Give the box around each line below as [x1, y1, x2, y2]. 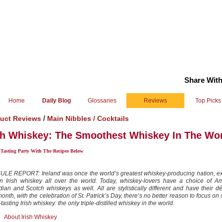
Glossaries [88, 97, 116, 104]
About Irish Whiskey [4, 214, 57, 221]
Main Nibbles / [47, 114, 97, 122]
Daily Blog [42, 97, 71, 104]
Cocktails [97, 114, 129, 122]
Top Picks [195, 97, 221, 104]
